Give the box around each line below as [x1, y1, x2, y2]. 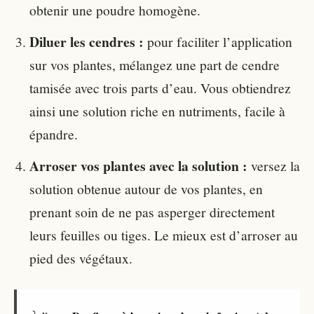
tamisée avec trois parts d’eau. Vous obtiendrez [29, 78, 291, 97]
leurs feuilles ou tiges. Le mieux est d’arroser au [29, 226, 298, 245]
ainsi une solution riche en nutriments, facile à [29, 102, 285, 121]
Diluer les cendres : [29, 32, 144, 53]
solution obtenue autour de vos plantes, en [29, 179, 263, 198]
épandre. [29, 125, 78, 144]
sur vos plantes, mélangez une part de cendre [29, 55, 280, 74]
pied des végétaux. [29, 249, 132, 268]
